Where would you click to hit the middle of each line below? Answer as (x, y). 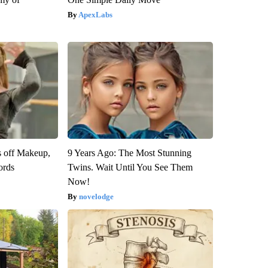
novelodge (96, 196)
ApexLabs (95, 14)
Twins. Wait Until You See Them (130, 167)
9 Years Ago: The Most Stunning (129, 153)
